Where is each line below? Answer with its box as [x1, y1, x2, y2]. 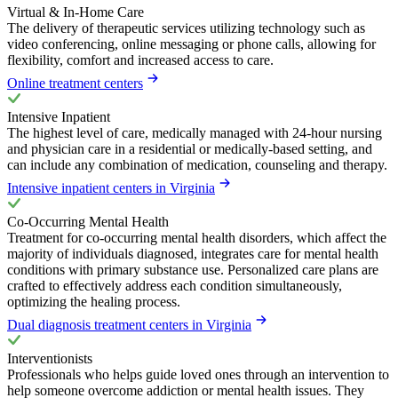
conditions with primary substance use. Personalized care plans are [7, 261, 378, 277]
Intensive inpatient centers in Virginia [7, 179, 215, 195]
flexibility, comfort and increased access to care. [7, 52, 274, 68]
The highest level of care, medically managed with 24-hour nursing [7, 124, 382, 140]
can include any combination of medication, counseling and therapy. [7, 156, 387, 172]
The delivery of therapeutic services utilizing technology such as [7, 20, 365, 36]
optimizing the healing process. [7, 293, 180, 309]
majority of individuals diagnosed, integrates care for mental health [7, 245, 378, 261]
